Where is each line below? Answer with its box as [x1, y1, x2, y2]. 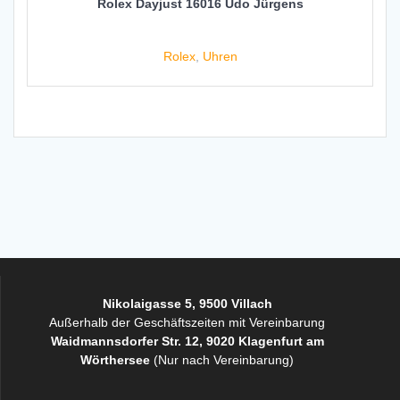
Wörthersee [80, 351, 150, 368]
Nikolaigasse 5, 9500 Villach [102, 295, 272, 312]
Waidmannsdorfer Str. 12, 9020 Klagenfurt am [50, 332, 324, 349]
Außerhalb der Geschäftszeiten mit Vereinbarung [49, 313, 325, 330]
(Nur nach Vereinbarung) [150, 351, 294, 368]
